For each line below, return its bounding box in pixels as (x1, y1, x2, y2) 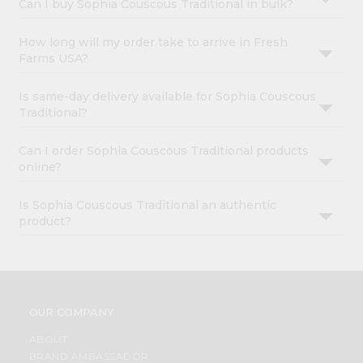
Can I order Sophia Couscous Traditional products (19, 143, 310, 159)
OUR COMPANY (28, 305, 114, 319)
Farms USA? (19, 51, 89, 66)
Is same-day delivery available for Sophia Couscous (19, 89, 317, 105)
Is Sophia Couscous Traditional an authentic (19, 198, 277, 213)
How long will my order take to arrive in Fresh (19, 35, 288, 50)
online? (19, 160, 62, 175)
